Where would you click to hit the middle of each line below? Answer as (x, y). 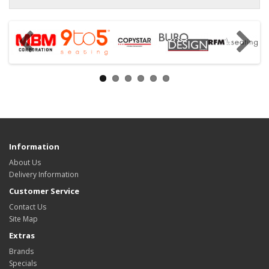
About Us (25, 163)
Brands (21, 252)
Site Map (23, 219)
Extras (22, 236)
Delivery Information (44, 175)
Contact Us (28, 207)
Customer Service (44, 191)
